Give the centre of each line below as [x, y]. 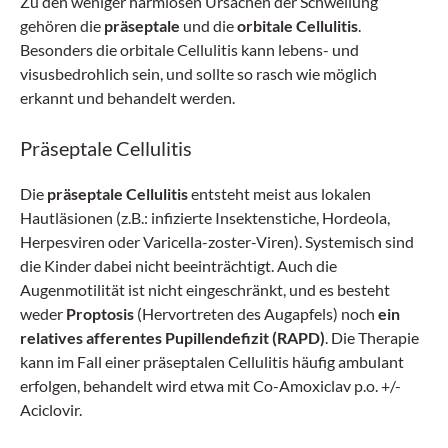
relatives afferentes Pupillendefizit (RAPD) [172, 337]
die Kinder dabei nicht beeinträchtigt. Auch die [178, 265]
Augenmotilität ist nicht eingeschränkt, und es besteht [205, 289]
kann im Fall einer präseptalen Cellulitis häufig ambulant [212, 361]
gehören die [62, 25]
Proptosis [100, 313]
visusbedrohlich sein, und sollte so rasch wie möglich [198, 73]
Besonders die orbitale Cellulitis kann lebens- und [189, 49]
